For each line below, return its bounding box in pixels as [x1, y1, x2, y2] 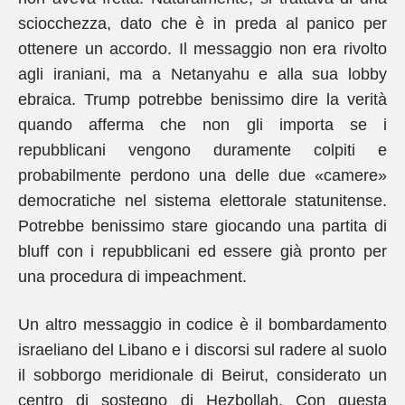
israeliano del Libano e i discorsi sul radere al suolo [18, 341, 387, 359]
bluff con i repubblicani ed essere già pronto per [18, 242, 387, 260]
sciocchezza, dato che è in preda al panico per [18, 14, 387, 33]
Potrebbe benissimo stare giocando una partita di [18, 217, 387, 235]
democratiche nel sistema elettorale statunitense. [18, 192, 387, 210]
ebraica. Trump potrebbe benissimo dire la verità [18, 90, 387, 108]
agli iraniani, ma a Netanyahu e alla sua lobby [18, 65, 387, 83]
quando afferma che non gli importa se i [18, 116, 387, 134]
